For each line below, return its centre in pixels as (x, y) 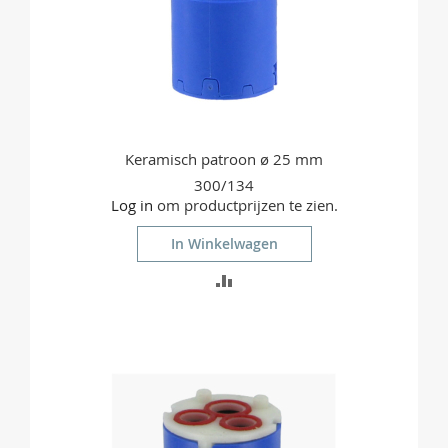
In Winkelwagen (224, 244)
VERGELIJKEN (280, 384)
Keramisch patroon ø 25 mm (224, 159)
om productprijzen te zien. (245, 205)
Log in (131, 205)
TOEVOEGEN (277, 279)
